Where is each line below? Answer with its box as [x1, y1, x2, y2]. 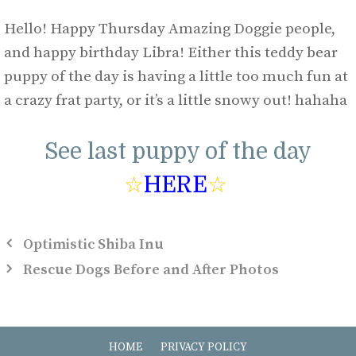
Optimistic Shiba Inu [22, 235, 164, 253]
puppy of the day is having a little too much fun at [4, 67, 348, 86]
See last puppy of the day [44, 139, 311, 164]
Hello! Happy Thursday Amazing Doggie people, [4, 19, 335, 38]
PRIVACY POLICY [161, 340, 247, 354]
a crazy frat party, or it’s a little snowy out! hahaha [4, 91, 347, 110]
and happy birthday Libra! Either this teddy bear [4, 43, 338, 62]
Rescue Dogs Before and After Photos [22, 261, 279, 279]
